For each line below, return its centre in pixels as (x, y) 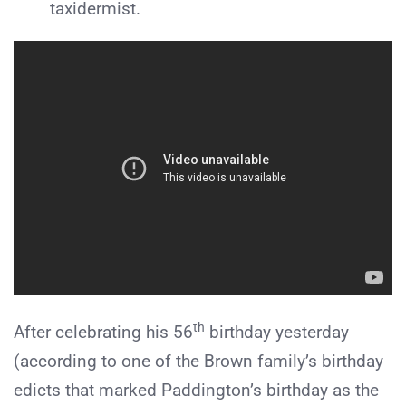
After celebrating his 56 (103, 333)
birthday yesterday (277, 333)
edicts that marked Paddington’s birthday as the (196, 391)
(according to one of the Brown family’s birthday (198, 362)
